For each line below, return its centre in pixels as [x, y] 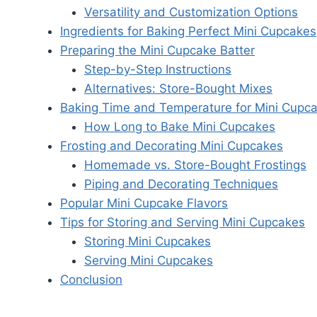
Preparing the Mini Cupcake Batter [157, 51]
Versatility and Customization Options [191, 12]
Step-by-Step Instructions [158, 70]
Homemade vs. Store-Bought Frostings [195, 165]
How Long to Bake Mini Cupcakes [180, 127]
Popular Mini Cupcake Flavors [144, 203]
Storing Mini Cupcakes [148, 242]
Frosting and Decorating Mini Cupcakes [172, 146]
